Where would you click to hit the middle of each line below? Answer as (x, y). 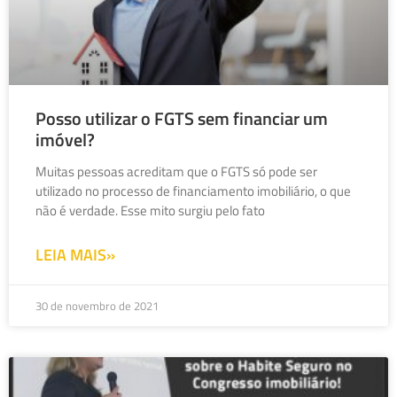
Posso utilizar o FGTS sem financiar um (182, 119)
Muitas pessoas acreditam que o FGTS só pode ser (176, 172)
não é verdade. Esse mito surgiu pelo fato (150, 211)
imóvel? (65, 140)
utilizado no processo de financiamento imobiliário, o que (193, 191)
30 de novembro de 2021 (97, 306)
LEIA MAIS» (75, 255)
